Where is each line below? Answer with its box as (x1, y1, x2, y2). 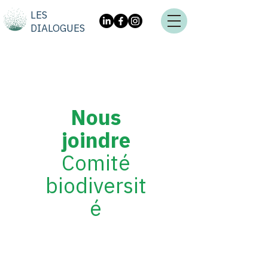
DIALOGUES (31, 22, 85, 35)
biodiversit (45, 172, 147, 199)
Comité (61, 149, 130, 176)
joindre (61, 126, 130, 154)
